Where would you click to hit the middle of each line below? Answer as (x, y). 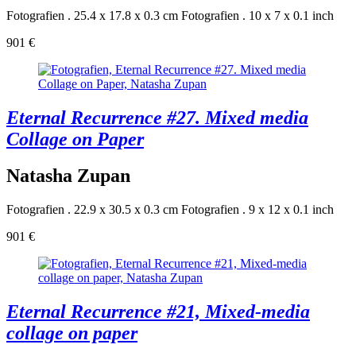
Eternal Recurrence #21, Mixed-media (158, 312)
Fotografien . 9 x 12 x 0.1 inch (257, 210)
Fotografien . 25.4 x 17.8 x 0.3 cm (92, 15)
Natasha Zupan (68, 176)
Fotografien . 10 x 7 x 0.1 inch (257, 15)
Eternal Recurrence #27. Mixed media (157, 117)
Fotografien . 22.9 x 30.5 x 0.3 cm (92, 210)
